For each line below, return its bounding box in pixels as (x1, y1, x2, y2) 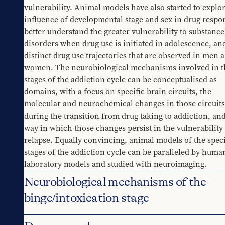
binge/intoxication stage (24, 191, 149, 205)
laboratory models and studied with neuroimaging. (24, 158, 207, 170)
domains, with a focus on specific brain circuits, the (24, 86, 211, 97)
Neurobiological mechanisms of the (24, 175, 206, 189)
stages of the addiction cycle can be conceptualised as (24, 74, 217, 85)
